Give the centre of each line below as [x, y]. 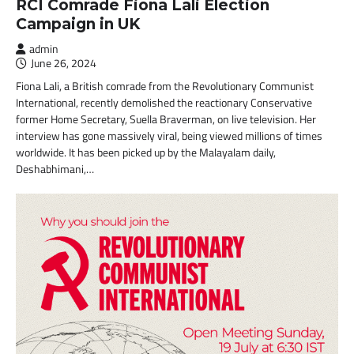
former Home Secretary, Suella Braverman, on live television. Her [166, 120]
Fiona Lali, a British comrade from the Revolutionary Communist [165, 87]
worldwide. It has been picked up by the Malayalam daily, [146, 153]
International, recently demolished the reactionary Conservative [164, 103]
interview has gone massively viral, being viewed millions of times [169, 136]
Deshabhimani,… [55, 169]
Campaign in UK [78, 24]
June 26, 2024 [64, 63]
